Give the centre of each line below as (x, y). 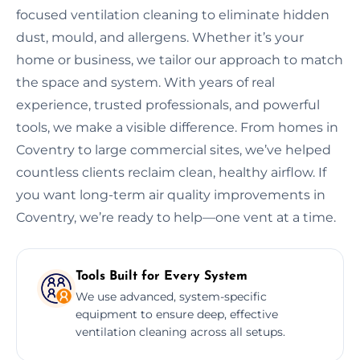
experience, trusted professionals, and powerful (168, 104)
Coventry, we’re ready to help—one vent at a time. (176, 217)
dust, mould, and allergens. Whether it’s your (160, 37)
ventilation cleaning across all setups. (180, 331)
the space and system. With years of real (145, 82)
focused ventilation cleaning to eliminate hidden (173, 14)
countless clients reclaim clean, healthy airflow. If (171, 172)
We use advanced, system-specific (171, 296)
